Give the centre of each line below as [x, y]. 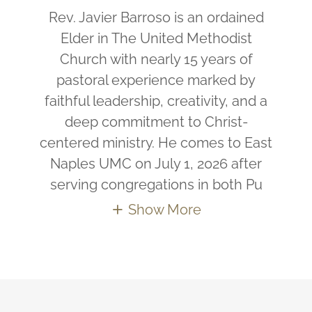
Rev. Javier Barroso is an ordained [156, 17]
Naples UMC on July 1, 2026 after [156, 163]
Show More [165, 210]
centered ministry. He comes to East [156, 142]
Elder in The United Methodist [156, 38]
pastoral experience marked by [156, 80]
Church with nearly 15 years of [156, 59]
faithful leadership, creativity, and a [156, 101]
